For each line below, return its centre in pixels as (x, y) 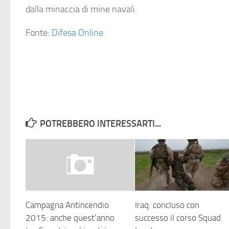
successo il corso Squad (178, 217)
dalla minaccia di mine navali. (81, 9)
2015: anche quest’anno (70, 217)
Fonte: (39, 33)
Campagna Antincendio (67, 205)
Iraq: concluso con (167, 205)
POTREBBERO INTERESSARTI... (100, 124)
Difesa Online (77, 33)
